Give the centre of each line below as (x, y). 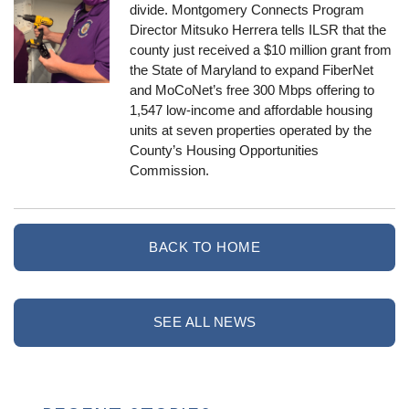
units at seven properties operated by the (251, 130)
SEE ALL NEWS (204, 322)
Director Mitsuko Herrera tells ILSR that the (258, 29)
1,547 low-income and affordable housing (252, 110)
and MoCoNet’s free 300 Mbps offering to (252, 89)
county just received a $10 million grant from (261, 49)
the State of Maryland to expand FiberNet (252, 69)
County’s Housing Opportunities (225, 150)
